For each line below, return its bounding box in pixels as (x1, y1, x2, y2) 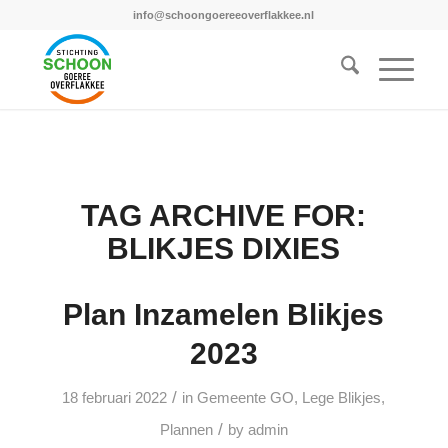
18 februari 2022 (62, 390, 168, 406)
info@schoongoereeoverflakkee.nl (133, 9, 315, 21)
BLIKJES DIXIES (107, 232, 341, 265)
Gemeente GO (197, 390, 295, 406)
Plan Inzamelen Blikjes (63, 298, 385, 331)
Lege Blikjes (302, 390, 382, 406)
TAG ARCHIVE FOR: (81, 199, 367, 232)
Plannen (159, 422, 213, 438)
